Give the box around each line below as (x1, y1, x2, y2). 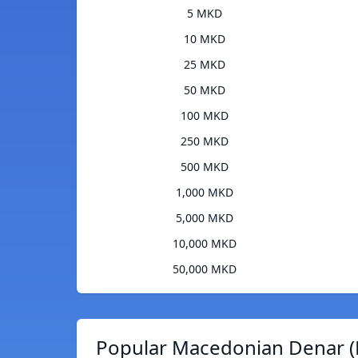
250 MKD (180, 133, 229, 149)
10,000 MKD (172, 236, 237, 252)
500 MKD (180, 159, 229, 175)
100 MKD (180, 108, 229, 124)
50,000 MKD (172, 261, 237, 277)
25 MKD (183, 57, 225, 73)
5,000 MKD (175, 210, 233, 226)
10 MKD (183, 31, 225, 47)
